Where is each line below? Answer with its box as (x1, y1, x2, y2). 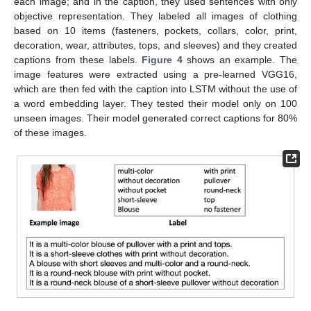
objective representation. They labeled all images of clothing (14, 10, 297, 22)
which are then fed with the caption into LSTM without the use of (14, 83, 297, 94)
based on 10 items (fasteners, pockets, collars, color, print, (14, 24, 297, 36)
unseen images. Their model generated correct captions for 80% (14, 112, 297, 124)
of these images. (14, 126, 87, 138)
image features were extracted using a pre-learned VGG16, (14, 68, 297, 80)
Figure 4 (142, 53, 183, 65)
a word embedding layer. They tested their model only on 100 (14, 97, 297, 109)
